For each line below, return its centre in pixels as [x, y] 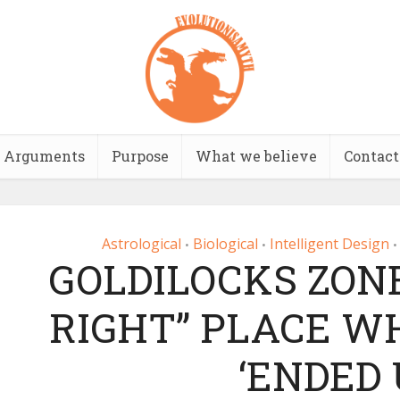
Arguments [44, 156]
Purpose [140, 156]
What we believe [256, 156]
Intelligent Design [329, 244]
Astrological [142, 244]
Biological [225, 244]
